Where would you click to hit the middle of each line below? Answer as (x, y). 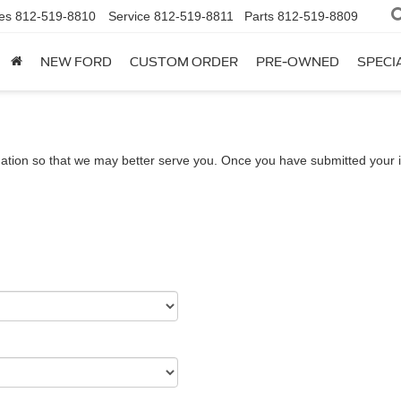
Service (129, 17)
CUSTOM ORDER (184, 62)
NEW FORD (76, 62)
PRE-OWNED (298, 62)
